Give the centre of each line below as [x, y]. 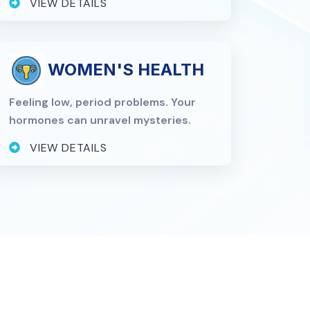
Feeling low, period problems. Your [103, 102]
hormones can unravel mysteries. [100, 120]
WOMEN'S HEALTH [124, 69]
